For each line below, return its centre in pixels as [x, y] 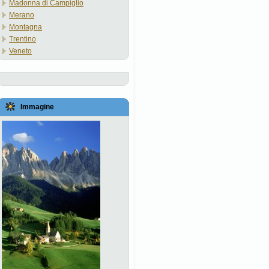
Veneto [20, 51]
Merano [22, 15]
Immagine [37, 107]
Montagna [26, 27]
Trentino [23, 39]
